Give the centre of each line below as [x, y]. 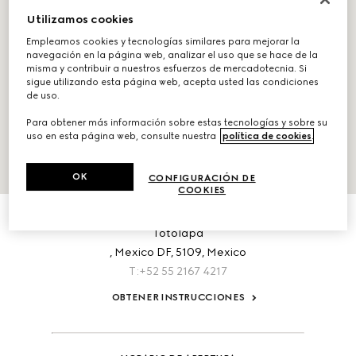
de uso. [43, 96]
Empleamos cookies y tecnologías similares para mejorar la [163, 42]
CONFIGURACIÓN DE [202, 178]
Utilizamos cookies [80, 20]
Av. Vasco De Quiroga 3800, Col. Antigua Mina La [178, 214]
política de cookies [267, 136]
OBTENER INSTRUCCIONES [178, 297]
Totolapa [178, 233]
